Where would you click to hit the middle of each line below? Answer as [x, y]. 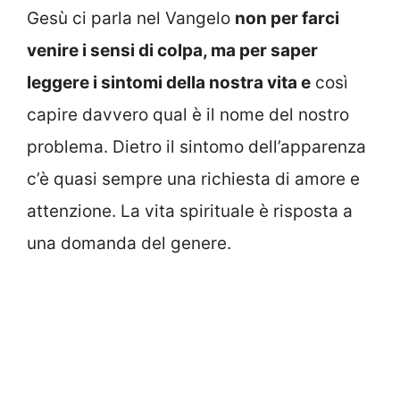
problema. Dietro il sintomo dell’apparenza [196, 147]
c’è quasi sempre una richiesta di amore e [193, 179]
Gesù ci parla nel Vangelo [131, 19]
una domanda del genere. [129, 244]
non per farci [287, 19]
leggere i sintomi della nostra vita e [169, 83]
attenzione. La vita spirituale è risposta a [190, 212]
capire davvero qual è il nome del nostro [188, 115]
